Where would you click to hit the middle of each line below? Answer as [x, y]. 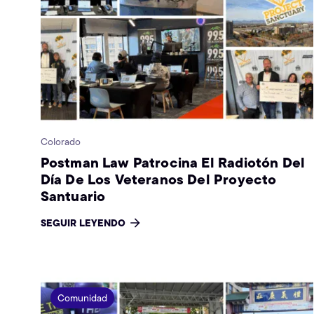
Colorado [60, 141]
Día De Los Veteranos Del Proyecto [158, 179]
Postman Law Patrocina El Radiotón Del [173, 162]
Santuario [75, 196]
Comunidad [82, 298]
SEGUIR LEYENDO [83, 223]
